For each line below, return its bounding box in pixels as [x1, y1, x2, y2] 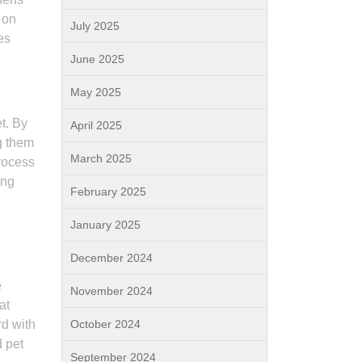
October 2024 [70, 318, 141, 330]
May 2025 [70, 86, 121, 99]
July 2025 [70, 19, 120, 32]
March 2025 [70, 152, 132, 165]
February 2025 [70, 185, 146, 198]
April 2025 [70, 119, 122, 132]
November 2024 [70, 284, 153, 297]
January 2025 [70, 218, 141, 231]
